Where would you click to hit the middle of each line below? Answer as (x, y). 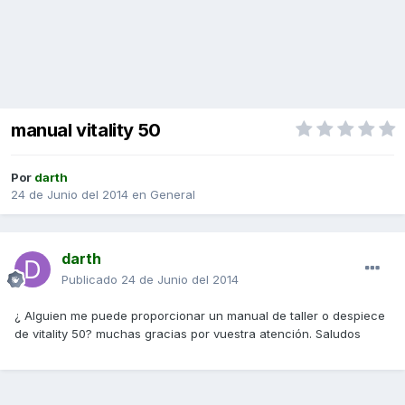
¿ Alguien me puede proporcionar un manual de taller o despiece (200, 316)
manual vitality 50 (86, 131)
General (173, 195)
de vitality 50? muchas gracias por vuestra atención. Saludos (188, 334)
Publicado (91, 280)
